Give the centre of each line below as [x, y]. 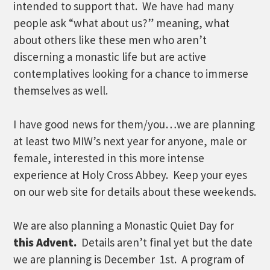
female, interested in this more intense [109, 158]
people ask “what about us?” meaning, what [122, 23]
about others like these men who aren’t [110, 40]
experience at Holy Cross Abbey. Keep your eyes [130, 175]
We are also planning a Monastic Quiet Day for [124, 225]
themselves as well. [62, 90]
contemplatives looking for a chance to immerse [131, 74]
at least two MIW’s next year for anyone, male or [130, 141]
